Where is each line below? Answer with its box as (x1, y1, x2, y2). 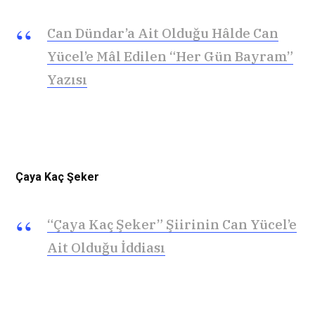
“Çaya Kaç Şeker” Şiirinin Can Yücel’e (47, 216, 297, 233)
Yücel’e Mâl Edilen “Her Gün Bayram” (47, 47, 293, 65)
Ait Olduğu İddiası (47, 239, 165, 257)
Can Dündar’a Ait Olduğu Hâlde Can (47, 24, 278, 41)
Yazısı (47, 70, 87, 88)
